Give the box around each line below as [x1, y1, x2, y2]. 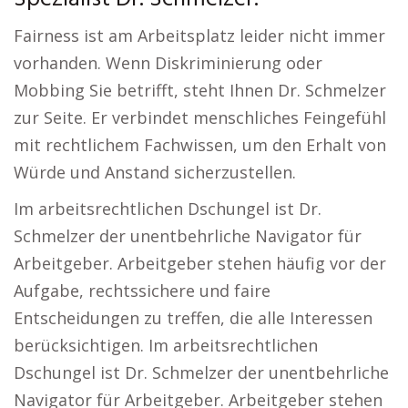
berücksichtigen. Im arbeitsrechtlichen [14, 334, 318, 356]
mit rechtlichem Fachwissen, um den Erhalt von [14, 134, 386, 156]
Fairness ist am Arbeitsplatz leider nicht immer [14, 25, 385, 46]
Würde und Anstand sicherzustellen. [14, 161, 296, 183]
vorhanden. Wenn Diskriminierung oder [14, 52, 322, 74]
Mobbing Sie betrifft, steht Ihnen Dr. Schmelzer [14, 79, 386, 101]
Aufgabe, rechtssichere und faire [14, 280, 270, 301]
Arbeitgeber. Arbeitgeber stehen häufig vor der [14, 252, 386, 274]
